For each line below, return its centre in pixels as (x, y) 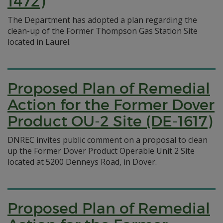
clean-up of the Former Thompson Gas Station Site (103, 31)
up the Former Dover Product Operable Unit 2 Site (101, 151)
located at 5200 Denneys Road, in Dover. (82, 162)
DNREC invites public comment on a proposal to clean (108, 140)
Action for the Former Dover (111, 105)
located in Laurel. (39, 42)
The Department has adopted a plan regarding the (102, 20)
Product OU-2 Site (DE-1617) (110, 121)
